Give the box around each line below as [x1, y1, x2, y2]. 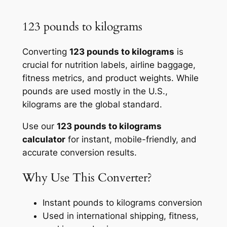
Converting [22, 46, 69, 57]
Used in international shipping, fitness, [42, 211, 199, 221]
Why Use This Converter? [22, 169, 152, 185]
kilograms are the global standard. [22, 99, 162, 109]
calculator [22, 134, 65, 144]
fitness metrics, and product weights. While [22, 72, 199, 83]
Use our [22, 121, 57, 131]
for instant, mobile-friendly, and [65, 134, 197, 144]
